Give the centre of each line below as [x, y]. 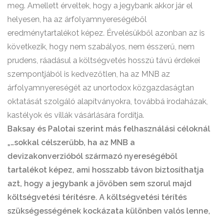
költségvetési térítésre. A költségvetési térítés [97, 197]
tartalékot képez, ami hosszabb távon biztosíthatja [106, 170]
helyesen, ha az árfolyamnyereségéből [77, 19]
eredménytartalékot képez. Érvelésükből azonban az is [106, 33]
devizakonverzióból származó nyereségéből [92, 156]
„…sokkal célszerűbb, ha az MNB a [71, 142]
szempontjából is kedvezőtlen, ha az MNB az [89, 74]
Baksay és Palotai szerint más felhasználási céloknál [109, 129]
